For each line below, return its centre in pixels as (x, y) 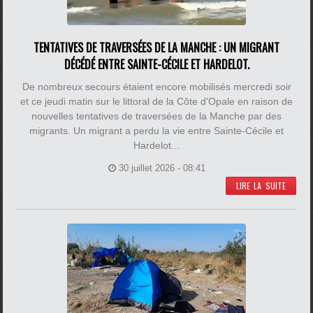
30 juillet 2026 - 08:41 (162, 168)
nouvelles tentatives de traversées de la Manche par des (156, 116)
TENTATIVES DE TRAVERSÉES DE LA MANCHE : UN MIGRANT (156, 48)
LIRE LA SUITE (261, 185)
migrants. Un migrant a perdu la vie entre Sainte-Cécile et (156, 131)
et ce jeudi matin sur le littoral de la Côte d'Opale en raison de (156, 101)
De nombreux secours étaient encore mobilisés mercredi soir (156, 87)
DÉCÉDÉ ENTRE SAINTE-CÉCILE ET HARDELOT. (156, 64)
